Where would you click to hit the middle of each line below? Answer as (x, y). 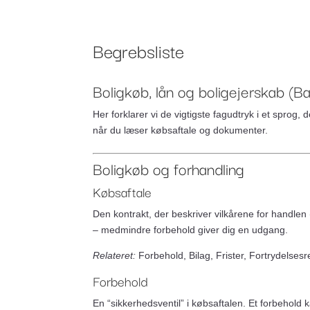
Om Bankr (188, 26)
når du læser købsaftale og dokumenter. (181, 130)
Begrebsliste (139, 50)
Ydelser (259, 26)
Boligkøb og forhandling (169, 168)
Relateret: (115, 255)
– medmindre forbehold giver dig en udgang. (191, 230)
